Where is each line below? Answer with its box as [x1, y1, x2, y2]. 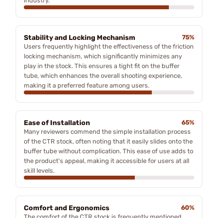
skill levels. [24, 166, 54, 174]
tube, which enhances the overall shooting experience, [24, 72, 182, 79]
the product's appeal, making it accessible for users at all [24, 157, 189, 164]
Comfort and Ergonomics [24, 203, 109, 212]
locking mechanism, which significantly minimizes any [24, 52, 182, 60]
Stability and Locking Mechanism [24, 33, 135, 42]
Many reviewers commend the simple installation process [24, 127, 191, 135]
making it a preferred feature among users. [24, 81, 149, 89]
